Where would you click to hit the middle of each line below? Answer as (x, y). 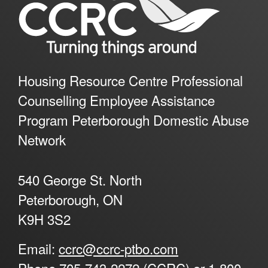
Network (42, 140)
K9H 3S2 (44, 219)
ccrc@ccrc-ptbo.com (118, 248)
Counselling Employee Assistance (116, 100)
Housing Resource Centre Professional (130, 80)
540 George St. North (80, 179)
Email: (38, 248)
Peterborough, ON (70, 199)
